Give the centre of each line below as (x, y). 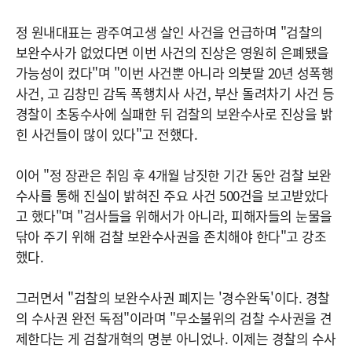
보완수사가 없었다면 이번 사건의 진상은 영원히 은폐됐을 (172, 53)
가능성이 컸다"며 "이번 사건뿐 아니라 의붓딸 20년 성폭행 (175, 73)
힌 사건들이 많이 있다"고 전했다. (107, 134)
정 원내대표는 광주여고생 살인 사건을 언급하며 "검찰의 (169, 32)
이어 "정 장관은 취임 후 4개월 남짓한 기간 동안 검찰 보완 (174, 175)
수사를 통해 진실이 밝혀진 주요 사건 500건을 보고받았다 (172, 196)
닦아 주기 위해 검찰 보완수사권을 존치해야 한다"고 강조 (171, 236)
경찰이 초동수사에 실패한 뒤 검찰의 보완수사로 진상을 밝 (174, 114)
